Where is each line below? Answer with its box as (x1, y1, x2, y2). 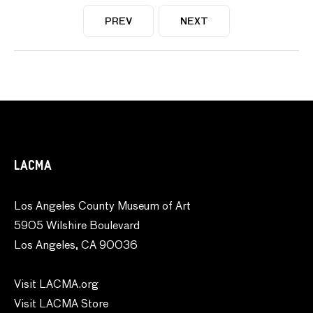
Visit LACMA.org (14, 279, 99, 291)
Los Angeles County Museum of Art (14, 201, 191, 212)
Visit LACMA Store (14, 298, 108, 310)
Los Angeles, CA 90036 (14, 240, 138, 252)
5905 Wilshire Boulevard (14, 220, 140, 232)
